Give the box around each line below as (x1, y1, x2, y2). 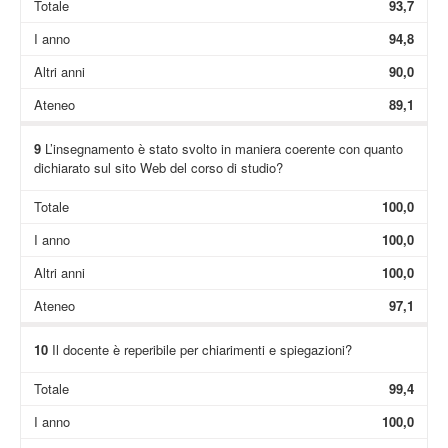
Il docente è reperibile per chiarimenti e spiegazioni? (47, 339, 352, 359)
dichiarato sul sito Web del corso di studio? (33, 157, 283, 177)
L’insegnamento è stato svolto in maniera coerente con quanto (40, 138, 403, 158)
